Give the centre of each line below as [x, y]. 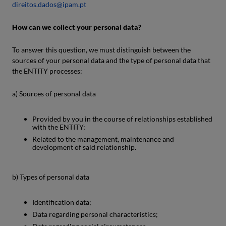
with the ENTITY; [59, 127]
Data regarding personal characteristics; [95, 214]
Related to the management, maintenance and [103, 139]
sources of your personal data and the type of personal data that [111, 60]
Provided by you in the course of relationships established [122, 119]
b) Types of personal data [51, 177]
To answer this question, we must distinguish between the [101, 50]
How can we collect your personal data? [77, 27]
